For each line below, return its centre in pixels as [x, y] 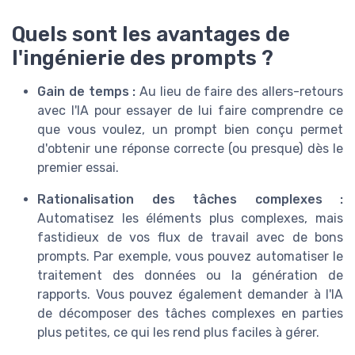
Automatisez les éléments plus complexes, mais [190, 219]
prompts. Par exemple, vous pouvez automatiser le [190, 257]
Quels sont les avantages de [151, 34]
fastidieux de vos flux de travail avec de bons [190, 238]
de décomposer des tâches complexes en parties [190, 314]
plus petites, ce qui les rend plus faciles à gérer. [181, 333]
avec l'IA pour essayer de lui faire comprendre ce [190, 111]
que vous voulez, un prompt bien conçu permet [190, 130]
